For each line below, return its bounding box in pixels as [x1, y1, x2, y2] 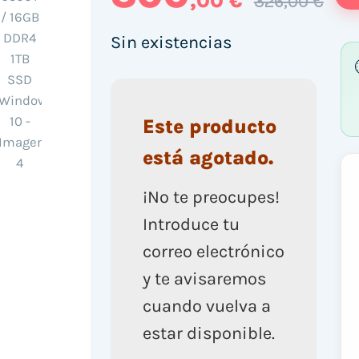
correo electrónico [142, 240, 284, 262]
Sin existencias [110, 31, 232, 53]
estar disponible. [142, 322, 275, 344]
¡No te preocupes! [142, 186, 280, 208]
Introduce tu [142, 213, 240, 235]
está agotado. [142, 146, 273, 170]
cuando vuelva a [142, 295, 271, 317]
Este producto [142, 115, 276, 139]
